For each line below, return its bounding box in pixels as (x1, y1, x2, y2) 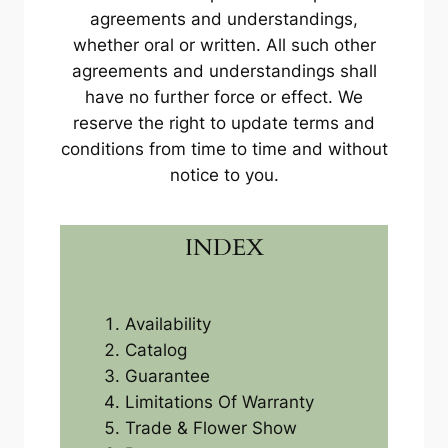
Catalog (124, 339, 187, 360)
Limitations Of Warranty (124, 391, 314, 412)
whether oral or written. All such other (72, 35, 376, 56)
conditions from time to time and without (60, 139, 388, 160)
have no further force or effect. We (85, 87, 363, 108)
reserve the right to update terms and (73, 113, 375, 134)
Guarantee (124, 365, 210, 386)
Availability (124, 313, 211, 334)
